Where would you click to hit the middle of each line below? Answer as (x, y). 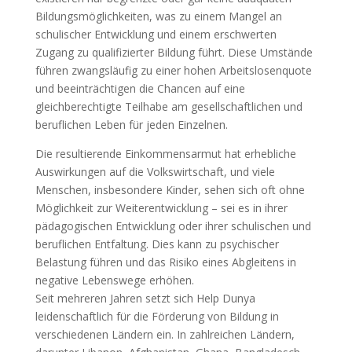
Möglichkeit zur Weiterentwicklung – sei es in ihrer (161, 207)
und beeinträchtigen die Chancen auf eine (140, 88)
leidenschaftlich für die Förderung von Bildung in (157, 316)
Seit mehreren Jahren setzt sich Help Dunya (145, 298)
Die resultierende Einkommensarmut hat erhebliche (165, 153)
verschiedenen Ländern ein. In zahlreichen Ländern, (165, 334)
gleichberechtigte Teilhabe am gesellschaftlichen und (169, 106)
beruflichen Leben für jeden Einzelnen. (131, 124)
